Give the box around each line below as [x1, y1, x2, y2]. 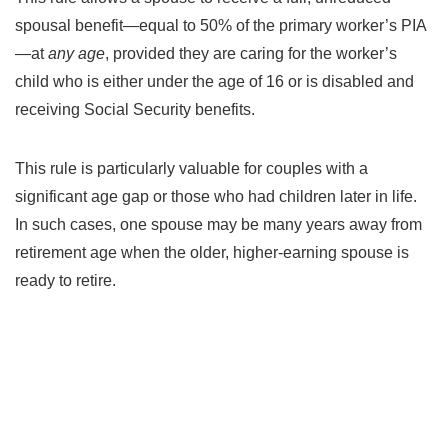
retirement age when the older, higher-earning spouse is [15, 243, 409, 261]
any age [48, 44, 105, 62]
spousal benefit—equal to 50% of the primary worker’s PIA [15, 16, 427, 34]
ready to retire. [15, 271, 116, 289]
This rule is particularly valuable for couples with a [15, 159, 368, 177]
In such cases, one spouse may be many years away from [15, 215, 422, 233]
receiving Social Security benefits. [15, 100, 255, 118]
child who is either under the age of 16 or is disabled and [15, 72, 414, 90]
